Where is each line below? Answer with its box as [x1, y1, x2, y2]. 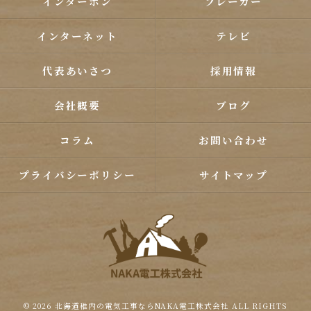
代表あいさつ [42, 63, 113, 78]
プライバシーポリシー [18, 167, 137, 182]
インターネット [37, 28, 118, 43]
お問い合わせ [198, 133, 269, 147]
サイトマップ [199, 167, 269, 182]
